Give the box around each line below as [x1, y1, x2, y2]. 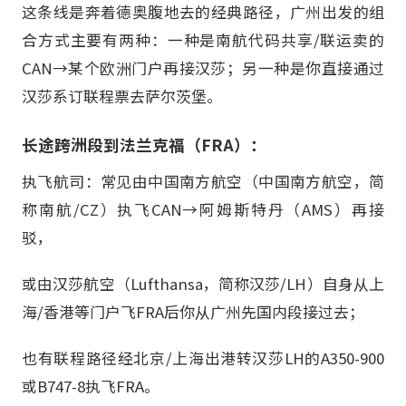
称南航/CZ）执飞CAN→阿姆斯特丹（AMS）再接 [22, 198, 384, 221]
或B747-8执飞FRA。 [22, 375, 159, 398]
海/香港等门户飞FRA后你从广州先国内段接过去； [22, 301, 364, 324]
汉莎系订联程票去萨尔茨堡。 [22, 84, 222, 107]
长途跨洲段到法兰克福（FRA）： [22, 133, 266, 157]
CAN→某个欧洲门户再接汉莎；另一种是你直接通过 [22, 56, 384, 79]
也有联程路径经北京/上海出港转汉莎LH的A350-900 [22, 347, 384, 370]
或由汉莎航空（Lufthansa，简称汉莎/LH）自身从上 [22, 273, 384, 295]
